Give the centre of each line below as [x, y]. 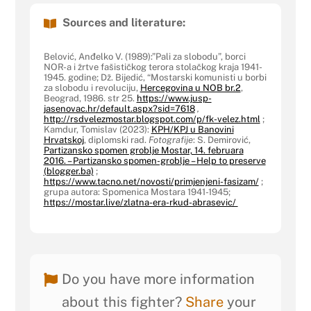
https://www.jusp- [174, 98]
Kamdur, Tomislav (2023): [97, 129]
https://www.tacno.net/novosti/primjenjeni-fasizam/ [151, 181]
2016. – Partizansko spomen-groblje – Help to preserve [154, 160]
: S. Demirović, [221, 140]
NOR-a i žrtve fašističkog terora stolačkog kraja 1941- [153, 67]
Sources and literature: [124, 22]
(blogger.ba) [68, 171]
